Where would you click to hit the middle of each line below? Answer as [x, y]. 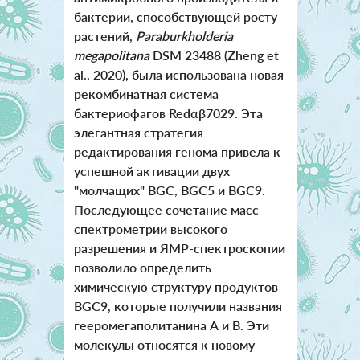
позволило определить [142, 268]
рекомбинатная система [146, 94]
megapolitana [111, 55]
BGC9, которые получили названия [178, 306]
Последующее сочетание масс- [168, 210]
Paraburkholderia [182, 36]
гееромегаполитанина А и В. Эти [171, 325]
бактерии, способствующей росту [175, 17]
